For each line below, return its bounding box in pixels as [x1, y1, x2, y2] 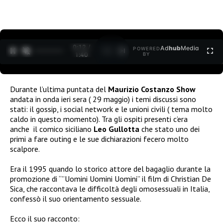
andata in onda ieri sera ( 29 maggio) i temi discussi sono [10, 94, 196, 104]
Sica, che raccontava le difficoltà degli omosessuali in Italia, [10, 183, 210, 194]
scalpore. [10, 143, 40, 154]
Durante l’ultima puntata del [10, 84, 108, 94]
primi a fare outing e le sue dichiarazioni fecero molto [10, 133, 189, 144]
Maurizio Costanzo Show [108, 84, 196, 94]
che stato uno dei [139, 123, 200, 134]
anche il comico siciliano [10, 123, 92, 134]
